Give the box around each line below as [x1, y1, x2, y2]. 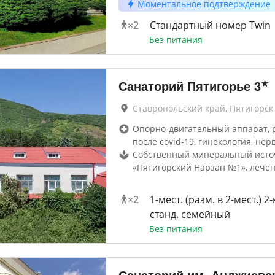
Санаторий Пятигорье [118, 80, 250, 93]
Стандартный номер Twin [149, 18, 271, 32]
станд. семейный [149, 207, 230, 221]
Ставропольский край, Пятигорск [132, 103, 273, 114]
